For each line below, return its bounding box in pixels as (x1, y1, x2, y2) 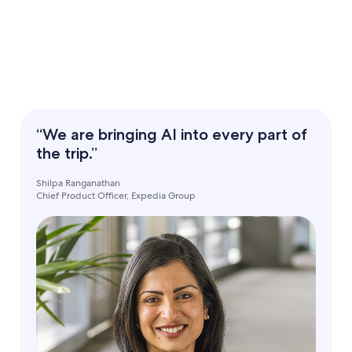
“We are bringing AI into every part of (36, 125, 307, 145)
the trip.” (36, 144, 97, 163)
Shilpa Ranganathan (36, 177, 120, 190)
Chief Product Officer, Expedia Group (36, 189, 196, 203)
